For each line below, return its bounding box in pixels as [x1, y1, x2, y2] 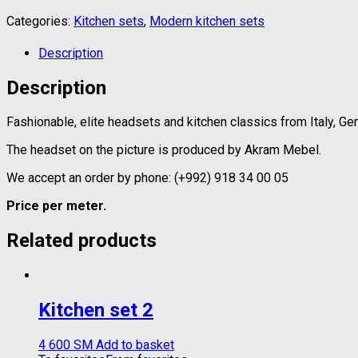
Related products [6, 229, 157, 253]
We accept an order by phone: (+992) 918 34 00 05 [6, 170, 288, 186]
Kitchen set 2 [38, 299, 153, 322]
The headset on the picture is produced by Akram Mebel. [6, 142, 321, 158]
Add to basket [96, 337, 174, 353]
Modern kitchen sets [149, 13, 265, 29]
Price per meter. [6, 198, 106, 214]
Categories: [6, 13, 74, 29]
